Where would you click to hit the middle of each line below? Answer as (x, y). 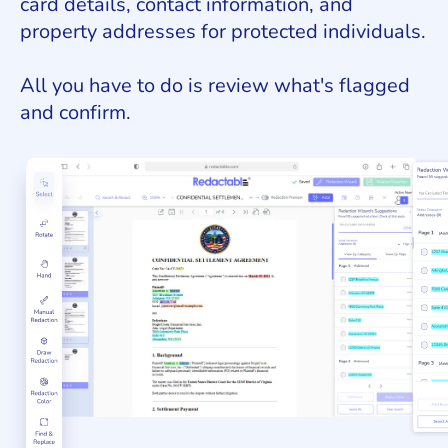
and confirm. (75, 112)
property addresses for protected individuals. (223, 31)
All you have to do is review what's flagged (215, 85)
